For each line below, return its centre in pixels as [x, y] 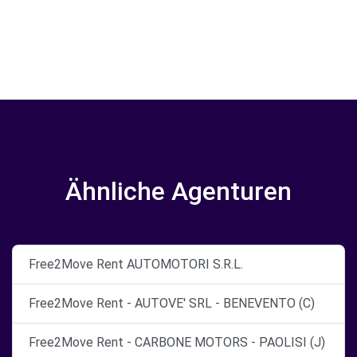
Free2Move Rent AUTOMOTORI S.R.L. [136, 264]
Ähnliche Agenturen [178, 191]
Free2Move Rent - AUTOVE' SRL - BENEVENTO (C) [172, 303]
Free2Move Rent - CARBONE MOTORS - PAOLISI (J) [177, 342]
